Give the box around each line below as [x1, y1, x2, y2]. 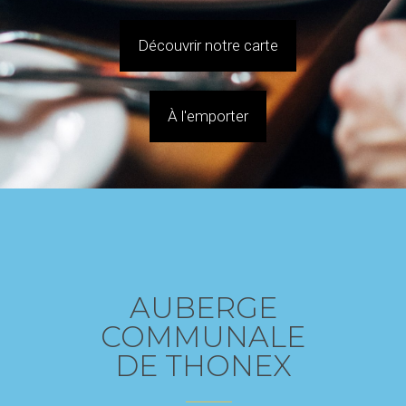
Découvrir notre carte [137, 36, 278, 55]
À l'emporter [167, 107, 248, 126]
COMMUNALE [101, 318, 305, 354]
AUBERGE [129, 289, 277, 325]
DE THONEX [114, 347, 292, 383]
